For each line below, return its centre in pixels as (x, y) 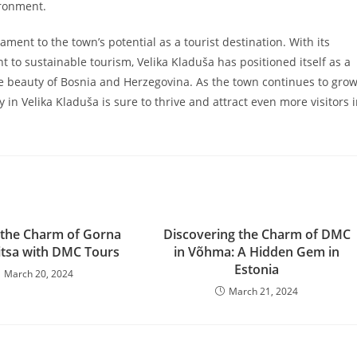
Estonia (257, 269)
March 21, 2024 (264, 291)
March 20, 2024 (39, 274)
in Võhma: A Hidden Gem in (257, 252)
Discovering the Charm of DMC (257, 234)
